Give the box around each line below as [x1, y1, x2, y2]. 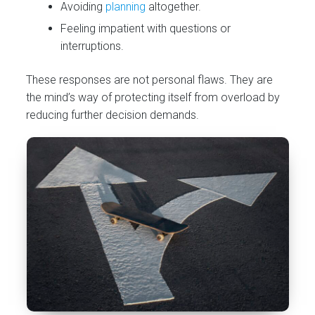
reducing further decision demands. [26, 108, 200, 122]
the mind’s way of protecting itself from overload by [26, 90, 281, 104]
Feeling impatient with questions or [60, 22, 231, 36]
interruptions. [60, 39, 124, 53]
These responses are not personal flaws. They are [26, 72, 274, 86]
